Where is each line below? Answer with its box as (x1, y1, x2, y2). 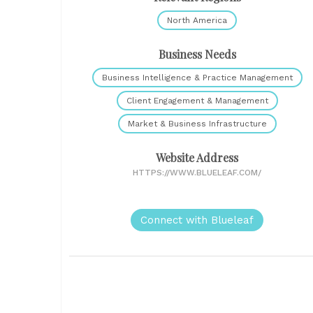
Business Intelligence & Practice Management (101, 72, 293, 82)
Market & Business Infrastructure (127, 118, 267, 129)
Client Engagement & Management (126, 95, 268, 105)
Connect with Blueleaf (140, 213, 254, 226)
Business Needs (158, 46, 236, 61)
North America (167, 15, 227, 25)
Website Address (156, 150, 238, 165)
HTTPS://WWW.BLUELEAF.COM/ (133, 167, 261, 177)
